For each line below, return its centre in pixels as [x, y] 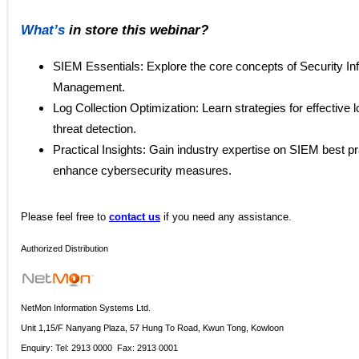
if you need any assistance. [226, 216]
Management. [89, 87]
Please [38, 216]
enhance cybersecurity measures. [142, 170]
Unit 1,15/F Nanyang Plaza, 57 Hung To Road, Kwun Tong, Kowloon [152, 327]
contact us [135, 216]
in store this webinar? [139, 29]
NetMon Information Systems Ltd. [86, 307]
